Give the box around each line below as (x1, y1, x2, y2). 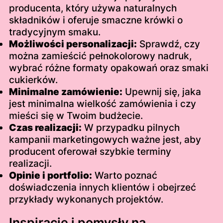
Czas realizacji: (8, 122, 82, 134)
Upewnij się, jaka (122, 86, 201, 98)
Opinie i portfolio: (8, 170, 92, 182)
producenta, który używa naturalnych (8, 2, 177, 14)
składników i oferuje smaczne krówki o (8, 14, 183, 26)
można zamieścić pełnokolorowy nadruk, (8, 50, 192, 62)
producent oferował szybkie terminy (8, 146, 171, 158)
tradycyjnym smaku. (8, 26, 101, 38)
